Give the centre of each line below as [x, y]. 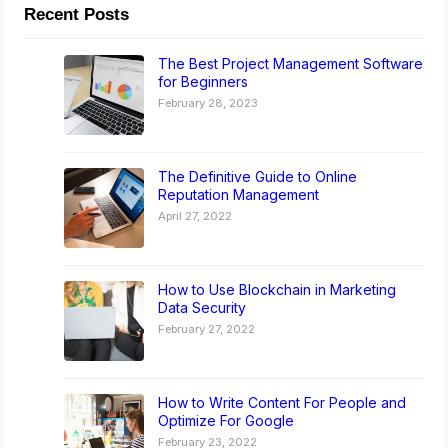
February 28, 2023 [208, 102]
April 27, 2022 [195, 215]
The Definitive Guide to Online [258, 176]
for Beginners [203, 81]
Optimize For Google [226, 420]
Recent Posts [77, 14]
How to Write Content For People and [282, 402]
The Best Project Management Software [291, 63]
